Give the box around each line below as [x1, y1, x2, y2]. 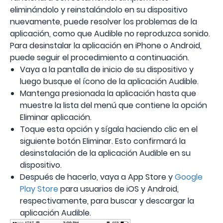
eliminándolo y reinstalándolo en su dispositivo [10, 4, 188, 16]
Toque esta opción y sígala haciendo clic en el [20, 123, 198, 135]
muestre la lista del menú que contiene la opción [20, 100, 207, 111]
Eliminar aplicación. [20, 111, 92, 123]
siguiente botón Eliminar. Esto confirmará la [20, 135, 186, 147]
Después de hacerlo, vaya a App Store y [20, 171, 175, 183]
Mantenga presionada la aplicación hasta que [20, 88, 196, 100]
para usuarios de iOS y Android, [58, 183, 179, 195]
